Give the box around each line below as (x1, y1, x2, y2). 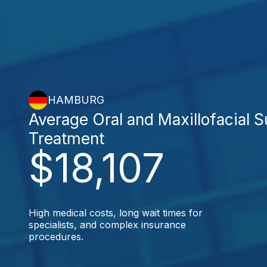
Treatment (29, 128, 104, 148)
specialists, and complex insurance (29, 218, 186, 231)
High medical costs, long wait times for (29, 206, 203, 219)
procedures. (29, 230, 83, 243)
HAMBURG (48, 94, 104, 106)
